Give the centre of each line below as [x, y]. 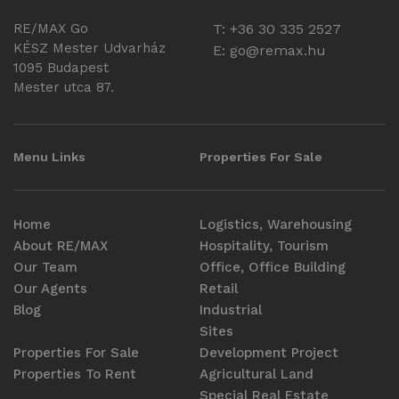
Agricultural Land [256, 374]
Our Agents [50, 288]
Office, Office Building [273, 267]
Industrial [231, 309]
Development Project [269, 352]
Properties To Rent [75, 374]
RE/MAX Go [51, 28]
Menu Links [49, 156]
